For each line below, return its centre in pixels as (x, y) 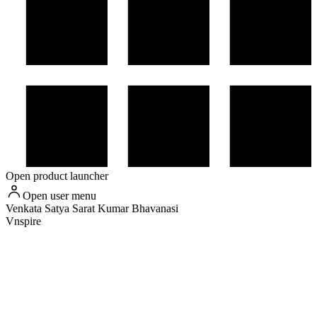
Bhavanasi (155, 209)
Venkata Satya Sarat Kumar (67, 209)
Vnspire (23, 221)
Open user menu (59, 196)
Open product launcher (57, 176)
